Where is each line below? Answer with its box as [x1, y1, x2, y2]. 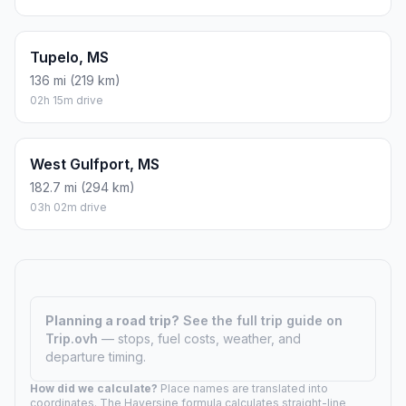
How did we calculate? [30, 381, 158, 395]
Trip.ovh [45, 330, 101, 346]
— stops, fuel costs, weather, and [101, 330, 301, 346]
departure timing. [45, 348, 146, 364]
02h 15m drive [30, 92, 103, 107]
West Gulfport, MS [30, 154, 159, 173]
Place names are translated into [158, 381, 328, 395]
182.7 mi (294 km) [30, 179, 135, 195]
